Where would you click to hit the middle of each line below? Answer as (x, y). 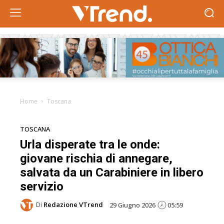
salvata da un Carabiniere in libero (112, 172)
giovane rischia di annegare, (96, 158)
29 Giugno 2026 (132, 205)
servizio (42, 186)
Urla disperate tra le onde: (90, 144)
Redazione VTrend (73, 204)
